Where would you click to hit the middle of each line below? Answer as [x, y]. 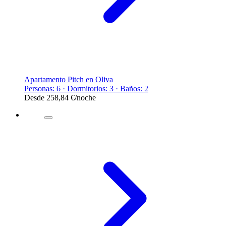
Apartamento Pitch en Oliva [69, 79]
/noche [85, 97]
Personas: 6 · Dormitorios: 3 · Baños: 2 [86, 88]
